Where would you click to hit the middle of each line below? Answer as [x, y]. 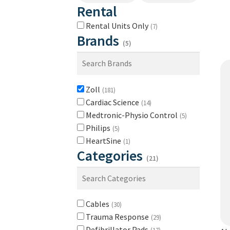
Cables [98, 204]
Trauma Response [118, 217]
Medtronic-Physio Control [132, 115]
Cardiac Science [113, 102]
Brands [100, 40]
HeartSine [104, 140]
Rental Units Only [118, 25]
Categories [111, 155]
